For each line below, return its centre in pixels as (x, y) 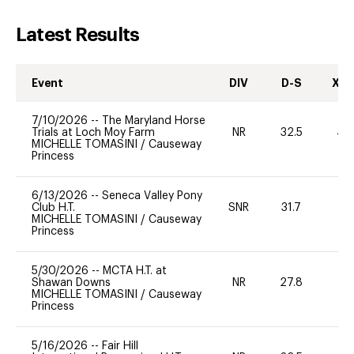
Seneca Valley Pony (152, 196)
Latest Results (78, 34)
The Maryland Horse (154, 121)
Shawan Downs (71, 282)
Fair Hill (120, 346)
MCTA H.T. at (135, 271)
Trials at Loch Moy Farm (93, 132)
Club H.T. (53, 207)
